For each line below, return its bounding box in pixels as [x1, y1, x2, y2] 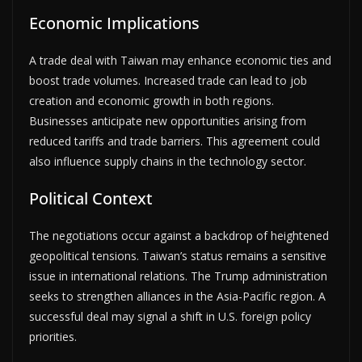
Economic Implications [29, 11, 200, 34]
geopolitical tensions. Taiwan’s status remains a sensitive [29, 247, 326, 263]
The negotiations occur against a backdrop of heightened [29, 227, 329, 243]
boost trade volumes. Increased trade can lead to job [29, 72, 307, 88]
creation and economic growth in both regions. [29, 92, 274, 108]
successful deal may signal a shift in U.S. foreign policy [29, 308, 311, 324]
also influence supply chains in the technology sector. [29, 153, 306, 169]
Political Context [29, 187, 153, 209]
